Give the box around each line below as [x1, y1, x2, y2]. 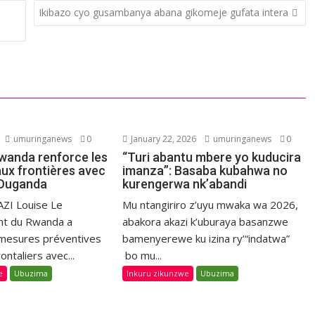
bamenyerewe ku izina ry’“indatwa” [122, 231, 290, 246]
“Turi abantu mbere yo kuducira [122, 150, 302, 165]
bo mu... [122, 248, 162, 263]
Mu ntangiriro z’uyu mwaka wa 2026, [122, 198, 299, 212]
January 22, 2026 [129, 133, 197, 146]
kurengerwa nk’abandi [122, 176, 247, 192]
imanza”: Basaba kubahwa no [122, 163, 288, 179]
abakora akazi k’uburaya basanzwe [122, 214, 289, 229]
